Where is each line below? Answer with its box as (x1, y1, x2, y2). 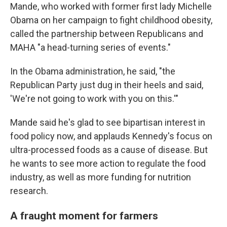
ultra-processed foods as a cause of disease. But (10, 144, 208, 155)
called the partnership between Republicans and (10, 28, 203, 39)
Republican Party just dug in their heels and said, (10, 80, 203, 90)
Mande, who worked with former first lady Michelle (10, 1, 212, 12)
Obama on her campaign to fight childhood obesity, (10, 15, 212, 25)
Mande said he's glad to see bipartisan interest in (10, 117, 205, 128)
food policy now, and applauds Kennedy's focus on (10, 131, 212, 141)
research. (10, 185, 48, 196)
